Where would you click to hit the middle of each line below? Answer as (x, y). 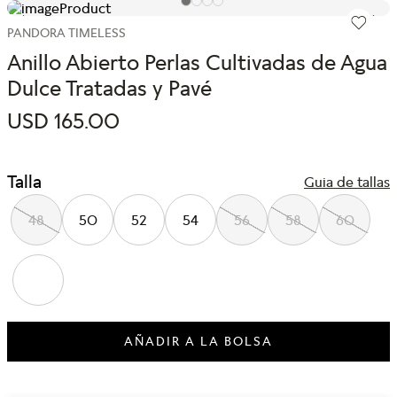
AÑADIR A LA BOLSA (198, 341)
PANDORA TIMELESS (66, 32)
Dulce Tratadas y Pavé (109, 88)
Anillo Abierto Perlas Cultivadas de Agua (197, 62)
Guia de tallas (347, 181)
